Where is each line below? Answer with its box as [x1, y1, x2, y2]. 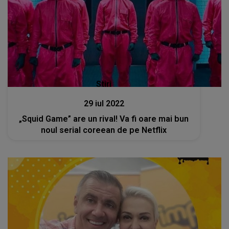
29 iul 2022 [83, 98, 124, 108]
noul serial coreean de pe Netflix [41, 125, 167, 135]
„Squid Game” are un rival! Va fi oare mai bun [19, 113, 189, 124]
